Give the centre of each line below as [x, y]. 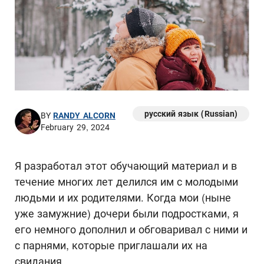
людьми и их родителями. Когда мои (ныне [123, 197]
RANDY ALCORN [84, 115]
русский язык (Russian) [191, 113]
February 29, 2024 [75, 128]
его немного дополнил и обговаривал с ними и [131, 229]
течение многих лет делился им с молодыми [126, 181]
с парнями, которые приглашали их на [111, 245]
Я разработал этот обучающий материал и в [126, 166]
